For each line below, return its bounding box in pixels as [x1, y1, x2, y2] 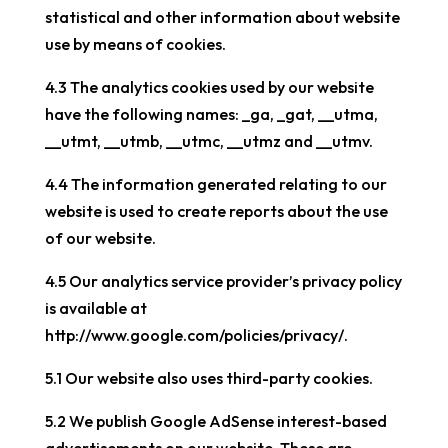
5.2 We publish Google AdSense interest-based [44, 411, 387, 431]
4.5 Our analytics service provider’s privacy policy [44, 271, 402, 291]
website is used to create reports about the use [44, 201, 388, 221]
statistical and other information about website [44, 7, 400, 27]
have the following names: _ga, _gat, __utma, [44, 104, 378, 124]
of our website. [44, 228, 156, 248]
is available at [44, 298, 147, 318]
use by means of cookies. [44, 34, 226, 54]
